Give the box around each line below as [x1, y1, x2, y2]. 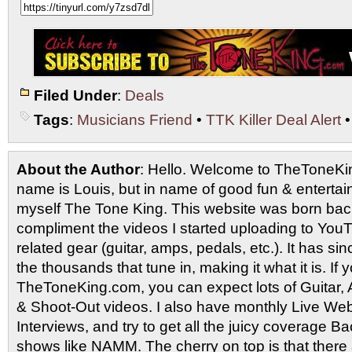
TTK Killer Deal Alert [206, 112, 341, 128]
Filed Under [34, 87, 117, 104]
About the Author [16, 161, 140, 178]
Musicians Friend [77, 112, 192, 128]
